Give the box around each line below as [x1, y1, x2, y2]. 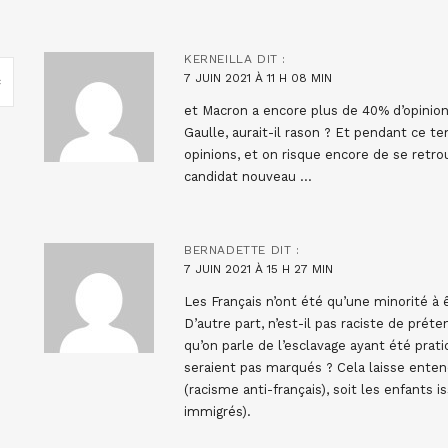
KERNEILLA [184, 51, 253, 66]
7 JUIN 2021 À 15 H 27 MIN [184, 261, 333, 276]
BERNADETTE [184, 242, 266, 257]
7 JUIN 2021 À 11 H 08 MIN [184, 70, 332, 85]
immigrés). [184, 403, 251, 419]
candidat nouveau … [184, 168, 312, 184]
